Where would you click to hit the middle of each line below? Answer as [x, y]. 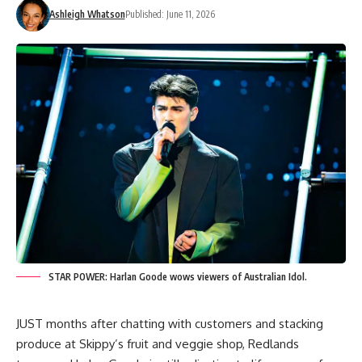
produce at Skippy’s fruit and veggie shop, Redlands [158, 343]
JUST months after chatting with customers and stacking [170, 323]
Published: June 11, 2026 [170, 14]
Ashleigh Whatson [87, 14]
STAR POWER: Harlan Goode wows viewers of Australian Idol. [178, 276]
